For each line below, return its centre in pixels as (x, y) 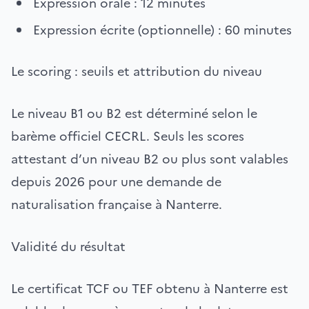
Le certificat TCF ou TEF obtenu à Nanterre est (150, 288)
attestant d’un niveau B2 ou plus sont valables (150, 159)
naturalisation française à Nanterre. (117, 204)
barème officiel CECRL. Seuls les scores (128, 136)
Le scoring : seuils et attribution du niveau (137, 71)
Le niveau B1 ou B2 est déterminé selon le (134, 113)
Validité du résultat (68, 246)
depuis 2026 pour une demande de (116, 181)
